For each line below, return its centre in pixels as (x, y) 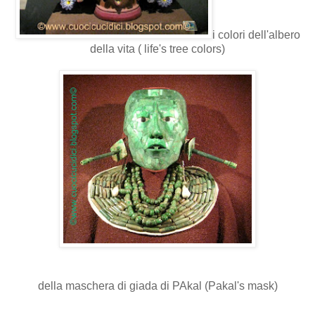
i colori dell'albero (256, 34)
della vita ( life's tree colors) (157, 49)
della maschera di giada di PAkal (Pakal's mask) (157, 285)
